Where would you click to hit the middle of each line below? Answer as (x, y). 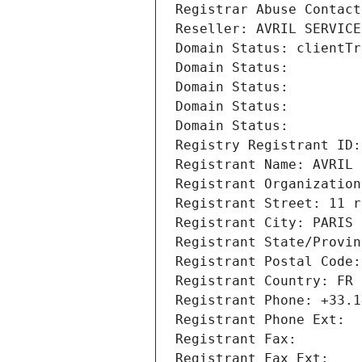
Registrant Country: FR (264, 281)
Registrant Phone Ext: (260, 320)
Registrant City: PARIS (264, 223)
